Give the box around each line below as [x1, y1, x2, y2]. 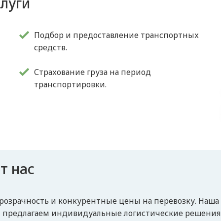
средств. [34, 42, 68, 53]
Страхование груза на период [34, 67, 151, 77]
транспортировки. [34, 79, 107, 90]
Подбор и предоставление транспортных [34, 30, 199, 40]
